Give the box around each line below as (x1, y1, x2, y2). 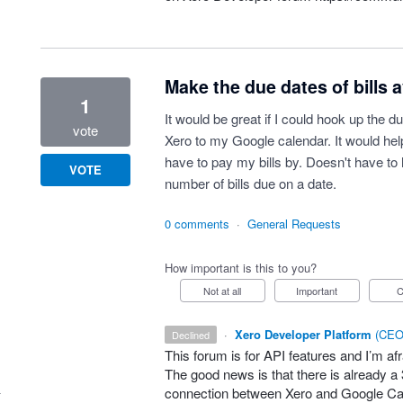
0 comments (164, 215, 229, 232)
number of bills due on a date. (164, 174, 336, 193)
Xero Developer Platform (235, 326, 372, 343)
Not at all (210, 283, 242, 298)
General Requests (246, 215, 341, 232)
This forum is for (164, 345, 264, 364)
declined (179, 327, 210, 342)
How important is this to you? (164, 259, 317, 276)
